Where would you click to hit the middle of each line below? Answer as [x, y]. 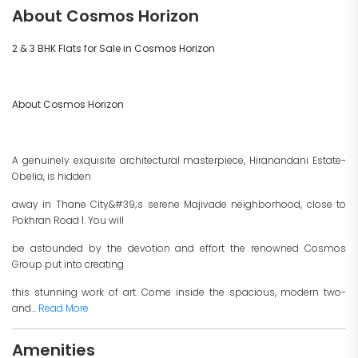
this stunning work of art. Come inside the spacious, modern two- [179, 292]
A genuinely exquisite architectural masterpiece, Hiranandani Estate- [179, 161]
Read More [64, 308]
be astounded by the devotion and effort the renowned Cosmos [179, 249]
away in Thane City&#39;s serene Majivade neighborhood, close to [179, 205]
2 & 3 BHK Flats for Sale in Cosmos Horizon [113, 49]
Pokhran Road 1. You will [68, 221]
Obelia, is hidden [52, 177]
